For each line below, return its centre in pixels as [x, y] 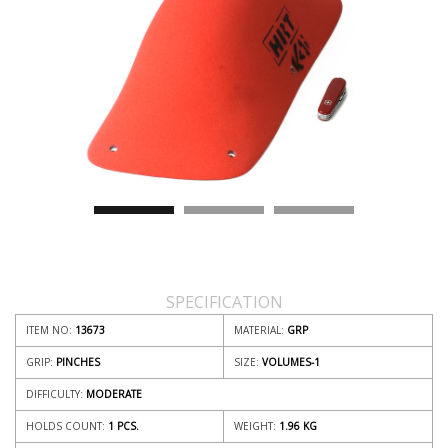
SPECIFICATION [224, 302]
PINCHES [76, 362]
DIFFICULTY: [54, 394]
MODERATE [112, 394]
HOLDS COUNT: [65, 426]
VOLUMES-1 [289, 362]
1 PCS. [122, 426]
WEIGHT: [255, 426]
